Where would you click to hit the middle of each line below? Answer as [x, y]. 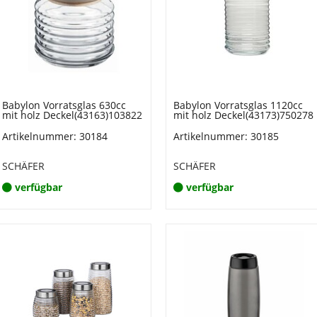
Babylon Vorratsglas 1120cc [238, 105]
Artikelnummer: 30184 [54, 136]
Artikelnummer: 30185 [226, 136]
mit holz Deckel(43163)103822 [72, 115]
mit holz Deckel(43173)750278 [243, 115]
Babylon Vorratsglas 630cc [64, 105]
